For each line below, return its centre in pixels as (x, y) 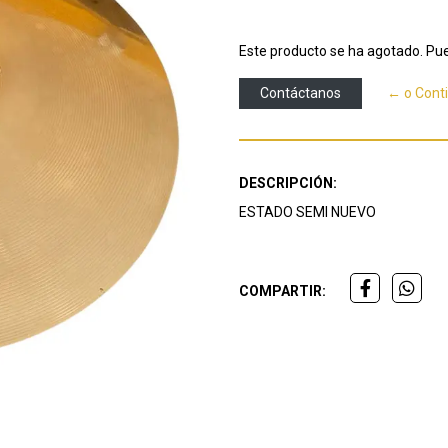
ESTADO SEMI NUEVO (307, 211)
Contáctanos (300, 92)
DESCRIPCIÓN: (288, 182)
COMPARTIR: (282, 290)
